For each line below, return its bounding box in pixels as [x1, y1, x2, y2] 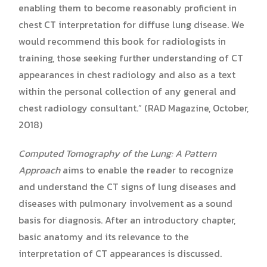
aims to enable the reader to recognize [60, 162, 234, 177]
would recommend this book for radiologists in [18, 33, 226, 48]
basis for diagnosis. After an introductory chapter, [18, 212, 235, 227]
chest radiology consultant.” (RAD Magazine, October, [18, 100, 249, 115]
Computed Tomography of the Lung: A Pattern [18, 145, 216, 160]
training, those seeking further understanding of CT [18, 50, 243, 65]
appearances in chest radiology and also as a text [18, 67, 235, 82]
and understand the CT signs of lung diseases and [18, 179, 236, 194]
